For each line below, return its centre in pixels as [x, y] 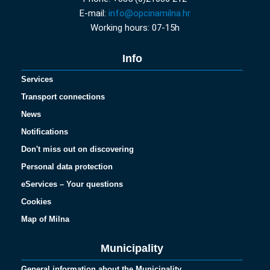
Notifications [45, 132]
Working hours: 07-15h [135, 28]
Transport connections [63, 97]
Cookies [36, 202]
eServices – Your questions [72, 184]
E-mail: [94, 13]
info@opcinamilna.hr [149, 13]
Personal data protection [67, 167]
